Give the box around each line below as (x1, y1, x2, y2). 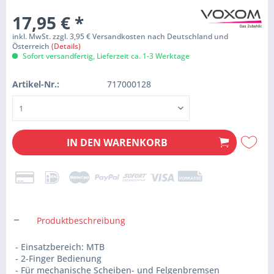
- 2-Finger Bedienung (15, 253, 102, 264)
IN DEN (67, 136, 102, 149)
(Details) (51, 42, 81, 51)
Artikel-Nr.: (12, 78, 59, 90)
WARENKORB (103, 136, 168, 149)
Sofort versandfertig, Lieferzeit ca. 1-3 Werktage (21, 51, 190, 61)
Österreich (12, 42, 51, 51)
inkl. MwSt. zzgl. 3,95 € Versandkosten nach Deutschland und (12, 32, 228, 41)
